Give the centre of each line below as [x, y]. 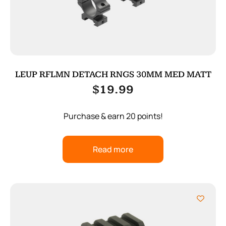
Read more [113, 150]
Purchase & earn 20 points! [113, 116]
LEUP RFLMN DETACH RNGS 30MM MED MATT [113, 75]
